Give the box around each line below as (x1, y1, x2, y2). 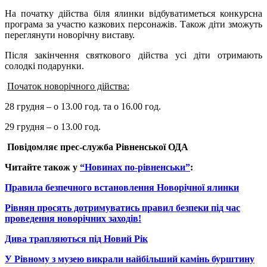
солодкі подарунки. (5, 61, 84, 72)
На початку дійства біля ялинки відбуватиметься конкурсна (5, 8, 262, 19)
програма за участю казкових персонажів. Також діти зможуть (5, 19, 262, 30)
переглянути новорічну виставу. (5, 30, 135, 41)
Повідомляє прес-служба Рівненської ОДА (5, 142, 188, 153)
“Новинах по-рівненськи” (80, 162, 190, 173)
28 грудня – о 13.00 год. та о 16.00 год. (5, 101, 161, 112)
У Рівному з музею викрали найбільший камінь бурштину (5, 254, 254, 265)
